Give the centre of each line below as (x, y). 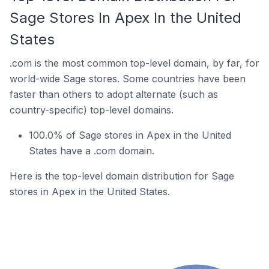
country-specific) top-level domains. (92, 110)
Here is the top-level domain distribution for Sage (122, 176)
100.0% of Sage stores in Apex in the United (130, 135)
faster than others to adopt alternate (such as (114, 94)
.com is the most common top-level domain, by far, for (134, 63)
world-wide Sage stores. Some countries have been (128, 79)
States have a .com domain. (92, 151)
